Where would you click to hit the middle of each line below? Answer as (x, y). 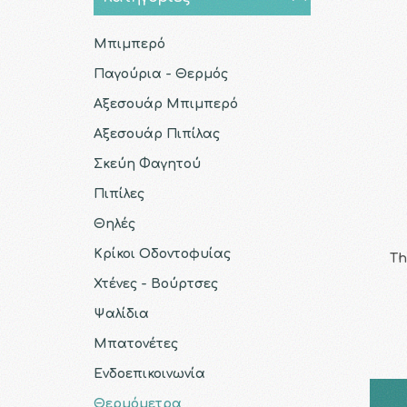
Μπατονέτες (135, 344)
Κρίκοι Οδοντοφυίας (162, 254)
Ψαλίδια (121, 314)
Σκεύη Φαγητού (147, 164)
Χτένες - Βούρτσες (155, 284)
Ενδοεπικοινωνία (149, 374)
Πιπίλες (119, 194)
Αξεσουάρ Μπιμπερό (165, 104)
